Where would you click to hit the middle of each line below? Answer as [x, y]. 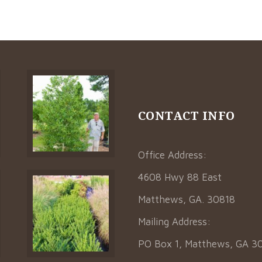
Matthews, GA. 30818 [186, 199]
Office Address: [172, 155]
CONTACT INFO [186, 116]
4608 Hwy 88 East [180, 177]
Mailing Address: [174, 222]
